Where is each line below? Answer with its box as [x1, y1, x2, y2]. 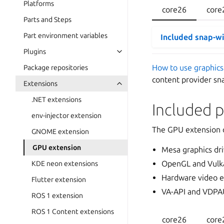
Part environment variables [23, 31, 107, 39]
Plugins [23, 47, 46, 55]
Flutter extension [31, 175, 86, 183]
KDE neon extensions [31, 159, 98, 167]
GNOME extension [31, 127, 89, 135]
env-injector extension [31, 111, 101, 119]
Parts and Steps [23, 15, 71, 23]
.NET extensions [31, 95, 81, 103]
